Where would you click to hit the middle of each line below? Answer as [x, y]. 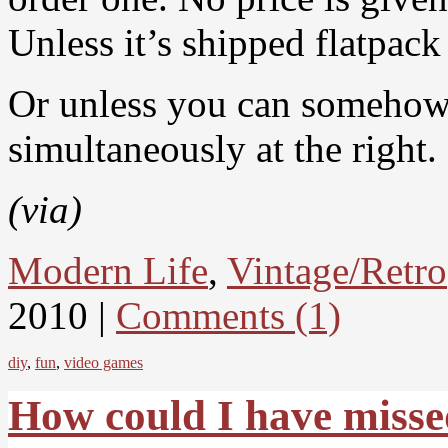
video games [103, 362]
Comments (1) [228, 315]
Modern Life [108, 270]
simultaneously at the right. [222, 148]
